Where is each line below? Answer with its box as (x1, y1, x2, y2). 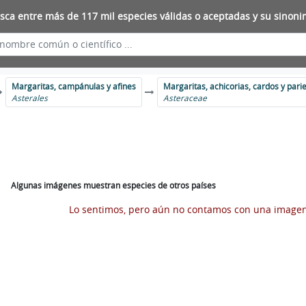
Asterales (12, 93, 48, 103)
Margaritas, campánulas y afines (12, 81, 137, 92)
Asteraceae (163, 93, 208, 103)
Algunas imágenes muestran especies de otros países (11, 180, 217, 191)
